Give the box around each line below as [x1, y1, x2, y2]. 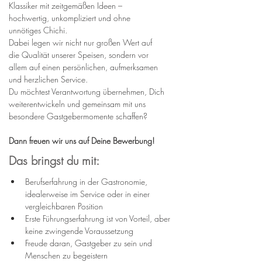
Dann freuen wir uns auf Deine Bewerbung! [9, 135, 154, 147]
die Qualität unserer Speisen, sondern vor [9, 49, 151, 61]
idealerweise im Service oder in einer [25, 188, 152, 200]
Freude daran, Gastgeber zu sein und [25, 237, 154, 249]
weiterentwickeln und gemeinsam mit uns [9, 98, 148, 110]
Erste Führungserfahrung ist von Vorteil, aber [25, 213, 173, 225]
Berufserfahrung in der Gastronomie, [25, 176, 150, 188]
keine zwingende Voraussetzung [25, 225, 133, 237]
